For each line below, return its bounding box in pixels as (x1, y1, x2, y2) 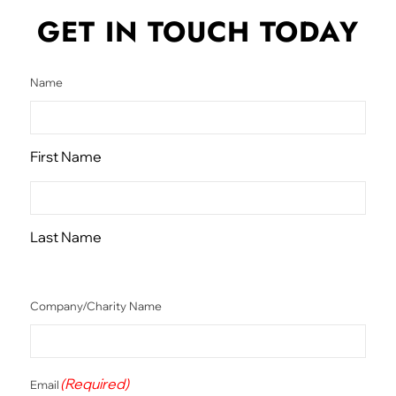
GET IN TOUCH (36, 11, 260, 52)
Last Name (29, 227, 102, 246)
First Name (29, 147, 102, 165)
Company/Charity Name (29, 298, 162, 313)
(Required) (60, 374, 130, 392)
